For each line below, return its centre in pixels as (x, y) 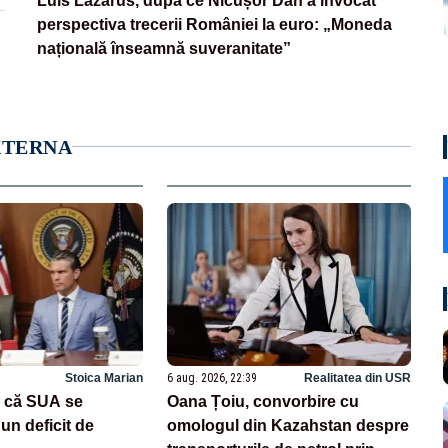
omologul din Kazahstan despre (288, 425)
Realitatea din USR (357, 377)
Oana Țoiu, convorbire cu (263, 401)
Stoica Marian (104, 377)
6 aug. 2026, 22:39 (212, 377)
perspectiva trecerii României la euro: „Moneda (215, 24)
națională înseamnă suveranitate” (164, 48)
